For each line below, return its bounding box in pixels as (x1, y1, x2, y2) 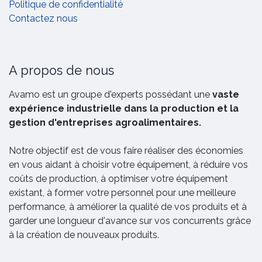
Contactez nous (9, 12, 78, 24)
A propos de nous (9, 63, 114, 78)
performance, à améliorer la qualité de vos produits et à (9, 201, 247, 212)
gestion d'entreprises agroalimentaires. (9, 116, 201, 128)
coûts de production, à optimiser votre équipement (9, 173, 228, 184)
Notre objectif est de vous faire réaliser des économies (9, 144, 243, 156)
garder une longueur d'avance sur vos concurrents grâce (9, 215, 251, 226)
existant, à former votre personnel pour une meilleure (9, 187, 236, 198)
